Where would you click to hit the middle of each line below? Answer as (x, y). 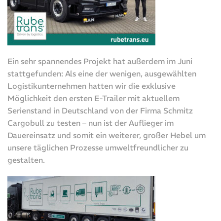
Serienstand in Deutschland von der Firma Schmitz (100, 111)
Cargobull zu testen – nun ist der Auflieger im (91, 123)
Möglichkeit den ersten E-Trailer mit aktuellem (93, 98)
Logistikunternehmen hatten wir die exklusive (92, 86)
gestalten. (26, 160)
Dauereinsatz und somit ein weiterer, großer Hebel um (107, 135)
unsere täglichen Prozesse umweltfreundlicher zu (98, 148)
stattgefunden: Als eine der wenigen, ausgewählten (102, 74)
